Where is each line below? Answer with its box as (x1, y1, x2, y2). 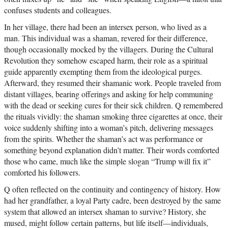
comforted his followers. (4, 167, 80, 178)
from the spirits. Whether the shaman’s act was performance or (4, 133, 203, 145)
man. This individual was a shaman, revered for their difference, (4, 33, 208, 44)
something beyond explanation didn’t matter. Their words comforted (4, 145, 219, 156)
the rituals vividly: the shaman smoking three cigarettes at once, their (4, 111, 222, 122)
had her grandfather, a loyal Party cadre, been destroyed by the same (4, 195, 221, 206)
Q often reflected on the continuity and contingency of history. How (4, 184, 221, 195)
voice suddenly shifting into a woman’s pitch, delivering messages (4, 122, 213, 133)
